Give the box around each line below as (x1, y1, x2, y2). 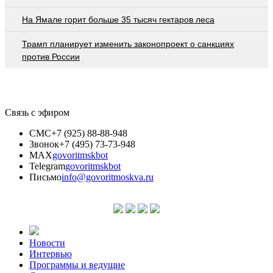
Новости (29, 237, 65, 248)
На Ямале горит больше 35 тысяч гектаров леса (22, 14, 214, 24)
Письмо (29, 171, 62, 182)
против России (22, 51, 80, 62)
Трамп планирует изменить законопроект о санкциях (22, 38, 234, 49)
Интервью (29, 248, 72, 259)
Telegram (29, 160, 65, 171)
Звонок (29, 138, 59, 149)
